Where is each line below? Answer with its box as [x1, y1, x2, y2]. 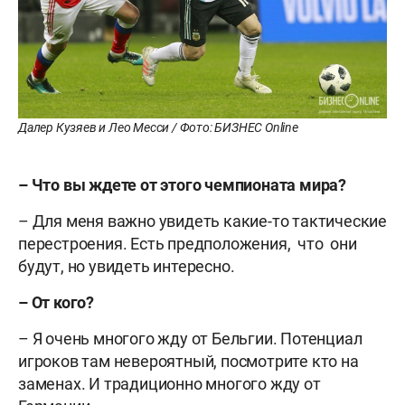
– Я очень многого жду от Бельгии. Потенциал [18, 328, 363, 348]
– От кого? [18, 292, 94, 312]
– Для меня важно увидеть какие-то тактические [18, 211, 387, 231]
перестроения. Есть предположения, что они [18, 233, 357, 253]
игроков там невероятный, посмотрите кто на [18, 351, 359, 371]
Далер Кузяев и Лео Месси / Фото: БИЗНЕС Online [18, 119, 298, 135]
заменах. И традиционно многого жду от [18, 373, 321, 393]
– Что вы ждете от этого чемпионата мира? [18, 174, 346, 194]
